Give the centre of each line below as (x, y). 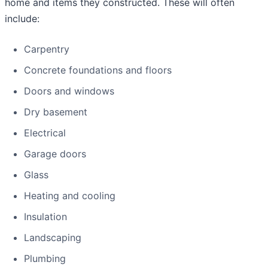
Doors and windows (69, 91)
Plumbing (45, 259)
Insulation (45, 217)
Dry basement (56, 112)
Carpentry (47, 49)
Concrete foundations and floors (98, 70)
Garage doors (55, 154)
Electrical (45, 133)
